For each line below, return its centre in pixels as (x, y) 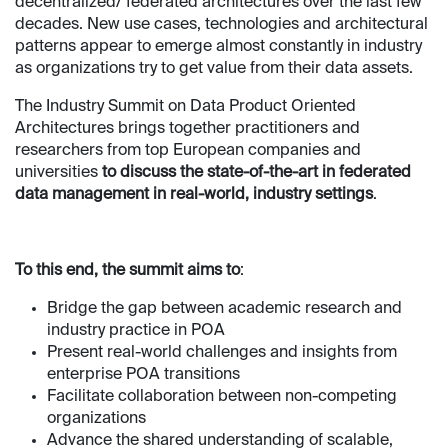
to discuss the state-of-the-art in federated (254, 173)
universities (56, 173)
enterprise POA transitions (143, 375)
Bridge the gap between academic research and (224, 309)
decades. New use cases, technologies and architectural (221, 25)
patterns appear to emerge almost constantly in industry (218, 47)
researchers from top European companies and (188, 151)
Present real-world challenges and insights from (222, 353)
